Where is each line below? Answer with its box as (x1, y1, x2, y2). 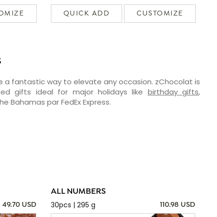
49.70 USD (2, 200, 36, 209)
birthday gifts (147, 86, 199, 97)
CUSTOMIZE (137, 9, 183, 18)
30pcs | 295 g (50, 200, 95, 210)
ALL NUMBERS (50, 186, 106, 197)
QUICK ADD (63, 9, 110, 18)
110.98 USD (160, 200, 195, 209)
